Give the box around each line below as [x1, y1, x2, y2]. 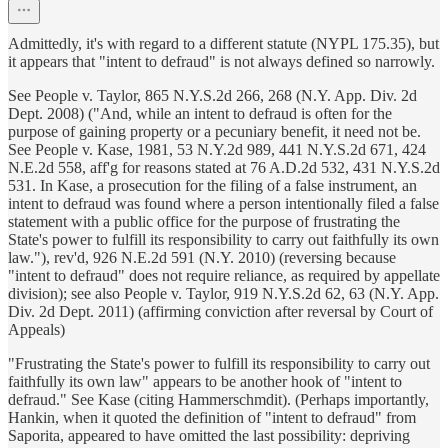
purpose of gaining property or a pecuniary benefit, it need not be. [8, 123, 421, 141]
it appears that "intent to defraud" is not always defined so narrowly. [8, 53, 435, 71]
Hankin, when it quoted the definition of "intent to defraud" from [8, 409, 416, 427]
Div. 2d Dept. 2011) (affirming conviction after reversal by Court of [8, 303, 433, 321]
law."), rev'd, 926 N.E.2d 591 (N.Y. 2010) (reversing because [8, 249, 396, 267]
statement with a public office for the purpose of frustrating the [8, 213, 400, 231]
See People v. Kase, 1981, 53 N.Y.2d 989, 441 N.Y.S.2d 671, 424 [8, 141, 426, 159]
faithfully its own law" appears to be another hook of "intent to [8, 373, 402, 391]
